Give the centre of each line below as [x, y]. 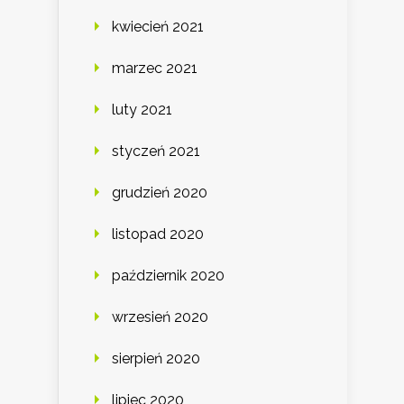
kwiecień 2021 [158, 27]
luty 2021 [142, 110]
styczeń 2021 [156, 151]
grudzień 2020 [160, 193]
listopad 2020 [158, 234]
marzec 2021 [155, 69]
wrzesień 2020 [160, 317]
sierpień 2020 [156, 359]
